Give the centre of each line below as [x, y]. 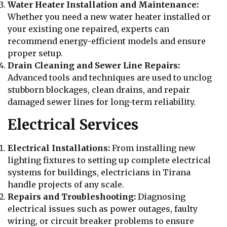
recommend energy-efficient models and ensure [107, 41]
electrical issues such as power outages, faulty [103, 209]
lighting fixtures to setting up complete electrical [109, 160]
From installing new [153, 148]
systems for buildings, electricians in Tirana [99, 172]
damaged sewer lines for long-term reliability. [102, 102]
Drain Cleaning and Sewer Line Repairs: [94, 65]
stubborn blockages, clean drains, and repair [99, 89]
